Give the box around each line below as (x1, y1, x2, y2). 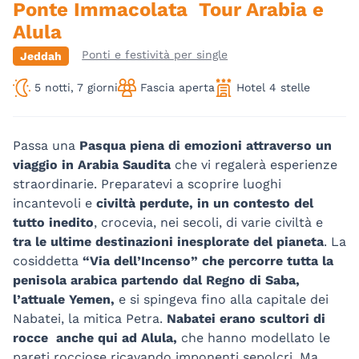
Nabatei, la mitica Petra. (13, 310, 167, 326)
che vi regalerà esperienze (171, 156, 337, 172)
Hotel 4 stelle (236, 80, 311, 94)
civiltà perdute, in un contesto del (96, 195, 313, 211)
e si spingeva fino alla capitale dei (119, 291, 329, 307)
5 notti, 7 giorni (34, 80, 119, 94)
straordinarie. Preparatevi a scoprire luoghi (13, 175, 281, 192)
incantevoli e (13, 195, 96, 211)
